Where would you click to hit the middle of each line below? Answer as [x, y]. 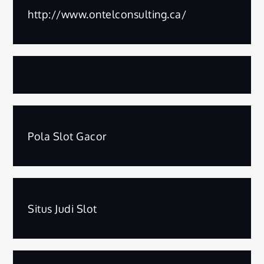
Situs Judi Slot [62, 208]
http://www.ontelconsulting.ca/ [107, 14]
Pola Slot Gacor [67, 136]
